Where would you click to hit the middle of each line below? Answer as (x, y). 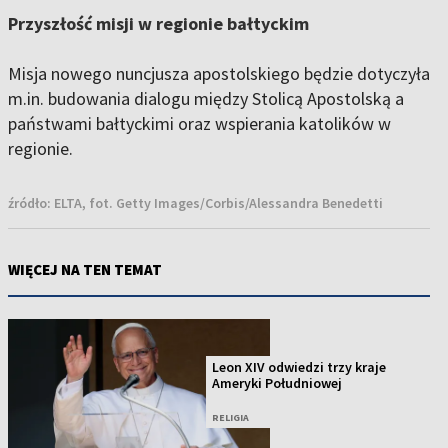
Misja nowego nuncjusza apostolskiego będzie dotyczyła (219, 74)
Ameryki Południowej (277, 383)
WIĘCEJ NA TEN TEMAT (85, 270)
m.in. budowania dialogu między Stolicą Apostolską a (206, 99)
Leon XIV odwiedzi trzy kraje (299, 367)
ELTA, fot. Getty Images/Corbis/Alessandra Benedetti (218, 203)
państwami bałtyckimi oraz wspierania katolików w (199, 124)
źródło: (31, 203)
